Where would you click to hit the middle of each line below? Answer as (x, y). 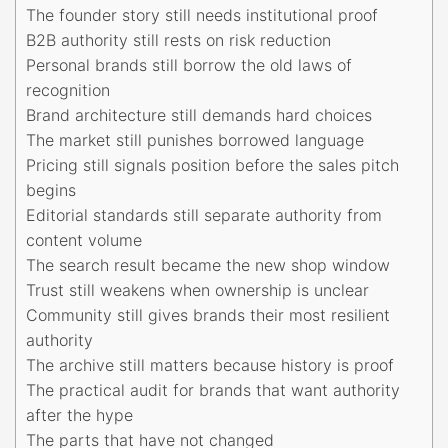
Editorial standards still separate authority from (204, 214)
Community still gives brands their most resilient (208, 314)
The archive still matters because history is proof (210, 364)
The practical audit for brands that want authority (213, 389)
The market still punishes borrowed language (195, 139)
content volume (84, 239)
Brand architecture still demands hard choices (199, 114)
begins (51, 189)
